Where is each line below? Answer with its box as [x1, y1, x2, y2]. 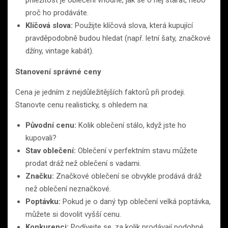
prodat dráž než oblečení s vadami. [25, 159, 141, 168]
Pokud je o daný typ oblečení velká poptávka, [61, 197, 211, 207]
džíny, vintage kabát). [25, 46, 94, 56]
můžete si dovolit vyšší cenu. [25, 210, 121, 219]
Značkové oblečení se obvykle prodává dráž [54, 172, 202, 181]
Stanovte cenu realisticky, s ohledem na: [15, 100, 149, 110]
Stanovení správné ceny [15, 67, 101, 77]
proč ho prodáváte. [25, 8, 89, 18]
